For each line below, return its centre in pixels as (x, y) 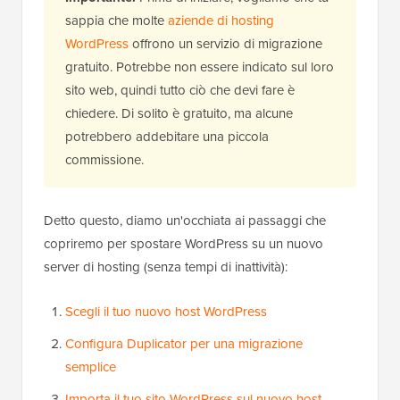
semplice (91, 367)
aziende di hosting (221, 21)
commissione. (104, 160)
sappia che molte (117, 21)
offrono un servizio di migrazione (225, 44)
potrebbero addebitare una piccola (167, 137)
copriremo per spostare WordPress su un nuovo (183, 244)
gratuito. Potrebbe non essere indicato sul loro (200, 67)
